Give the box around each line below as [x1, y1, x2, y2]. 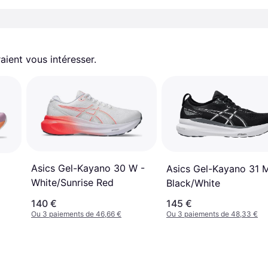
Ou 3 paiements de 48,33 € [166, 209, 258, 219]
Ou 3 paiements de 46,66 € [31, 209, 121, 219]
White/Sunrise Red [31, 176, 114, 189]
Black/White [166, 177, 220, 190]
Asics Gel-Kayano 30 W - [31, 162, 145, 175]
